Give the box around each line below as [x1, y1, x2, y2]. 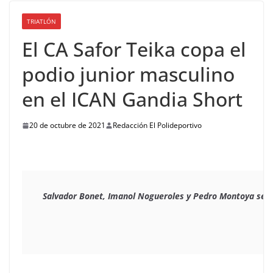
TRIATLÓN [27, 17, 56, 26]
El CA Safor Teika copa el [22, 36, 246, 63]
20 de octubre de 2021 [29, 120, 105, 131]
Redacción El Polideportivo [113, 120, 202, 131]
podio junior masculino [22, 61, 235, 88]
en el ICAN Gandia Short [22, 86, 243, 113]
